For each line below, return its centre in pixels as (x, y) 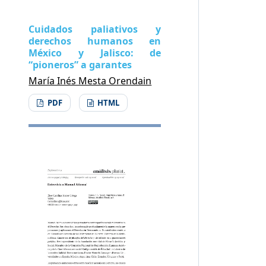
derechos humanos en (95, 41)
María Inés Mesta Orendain (90, 80)
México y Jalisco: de (95, 53)
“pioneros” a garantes (80, 64)
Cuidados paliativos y (95, 29)
